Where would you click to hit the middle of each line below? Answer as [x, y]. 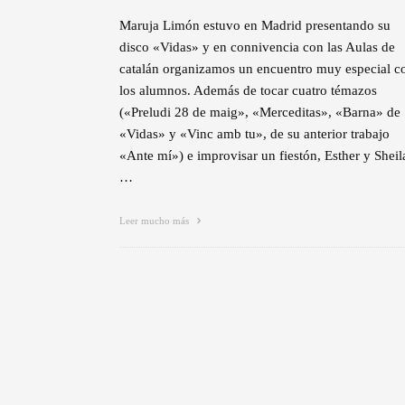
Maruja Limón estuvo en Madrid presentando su [255, 25]
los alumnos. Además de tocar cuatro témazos [248, 90]
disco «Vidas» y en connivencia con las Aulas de [257, 47]
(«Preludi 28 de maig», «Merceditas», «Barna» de [260, 112]
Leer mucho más [155, 220]
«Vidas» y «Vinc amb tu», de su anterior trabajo [254, 133]
